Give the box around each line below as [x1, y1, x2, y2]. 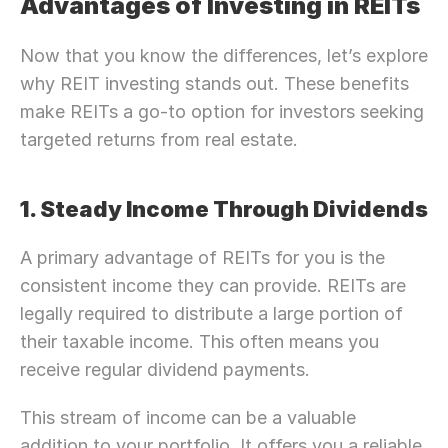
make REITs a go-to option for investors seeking [20, 101, 424, 122]
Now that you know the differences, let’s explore [20, 45, 428, 66]
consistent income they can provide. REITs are [20, 275, 406, 296]
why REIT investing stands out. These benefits [20, 73, 409, 94]
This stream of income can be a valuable [20, 407, 356, 428]
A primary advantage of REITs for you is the [20, 247, 385, 268]
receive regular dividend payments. [20, 359, 310, 380]
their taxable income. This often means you [20, 331, 379, 352]
